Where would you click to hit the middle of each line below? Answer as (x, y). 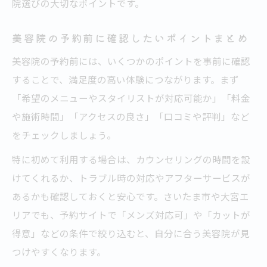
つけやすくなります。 (59, 252)
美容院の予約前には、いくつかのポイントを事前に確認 (131, 61)
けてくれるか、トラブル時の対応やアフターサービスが (131, 178)
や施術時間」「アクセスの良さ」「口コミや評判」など (131, 117)
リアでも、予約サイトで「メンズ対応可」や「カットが (131, 215)
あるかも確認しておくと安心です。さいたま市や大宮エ (131, 196)
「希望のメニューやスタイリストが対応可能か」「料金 (131, 98)
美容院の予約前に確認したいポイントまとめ (131, 38)
